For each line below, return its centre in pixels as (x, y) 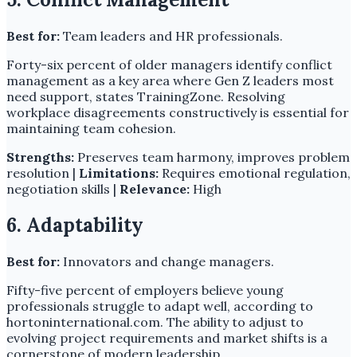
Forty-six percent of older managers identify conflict (169, 64)
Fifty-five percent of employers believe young (145, 290)
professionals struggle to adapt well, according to (160, 306)
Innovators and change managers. (167, 261)
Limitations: (119, 173)
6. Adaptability (75, 225)
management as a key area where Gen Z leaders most (170, 80)
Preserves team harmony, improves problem (212, 157)
